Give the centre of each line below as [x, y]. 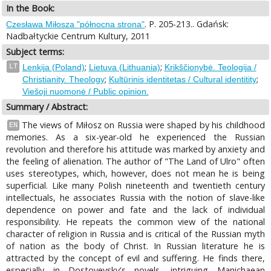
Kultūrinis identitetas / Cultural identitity [182, 80]
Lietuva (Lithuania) [124, 67]
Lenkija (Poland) [53, 67]
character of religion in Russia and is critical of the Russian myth [135, 234]
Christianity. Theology [63, 80]
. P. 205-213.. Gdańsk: [187, 24]
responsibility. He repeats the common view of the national [135, 222]
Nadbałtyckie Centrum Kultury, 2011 [78, 36]
